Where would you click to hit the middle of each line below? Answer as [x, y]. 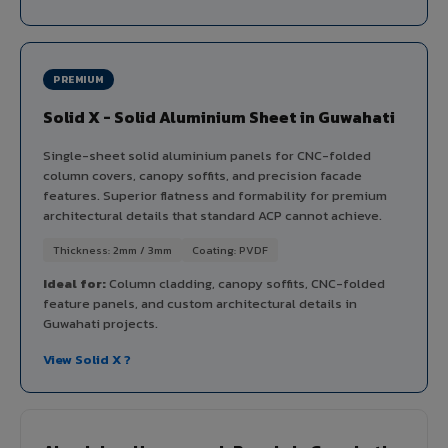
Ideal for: [74, 283]
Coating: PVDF [230, 249]
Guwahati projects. [100, 323]
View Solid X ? [87, 359]
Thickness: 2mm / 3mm [112, 249]
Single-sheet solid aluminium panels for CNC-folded [207, 155]
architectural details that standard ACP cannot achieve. [212, 215]
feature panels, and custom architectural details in [200, 303]
